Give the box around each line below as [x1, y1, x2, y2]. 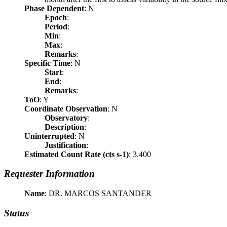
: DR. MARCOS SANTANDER [45, 189, 152, 198]
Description [45, 122, 84, 131]
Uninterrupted [24, 131, 74, 140]
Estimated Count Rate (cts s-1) [24, 149, 129, 159]
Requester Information [4, 168, 95, 179]
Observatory [45, 113, 88, 122]
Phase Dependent [24, 4, 84, 13]
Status [4, 207, 29, 218]
